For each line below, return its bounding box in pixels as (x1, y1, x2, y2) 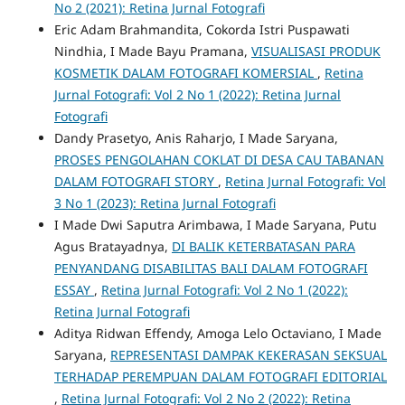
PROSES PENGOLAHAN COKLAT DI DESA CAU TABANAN (53, 150, 384, 168)
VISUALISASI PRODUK (250, 42, 381, 60)
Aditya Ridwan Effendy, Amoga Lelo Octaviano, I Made (53, 324, 381, 342)
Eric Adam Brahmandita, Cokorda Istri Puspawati (53, 20, 350, 38)
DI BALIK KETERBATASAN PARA (171, 237, 355, 255)
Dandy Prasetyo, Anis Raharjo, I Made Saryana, (53, 128, 338, 146)
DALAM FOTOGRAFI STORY (53, 172, 218, 190)
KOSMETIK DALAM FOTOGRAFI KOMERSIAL (53, 63, 317, 81)
